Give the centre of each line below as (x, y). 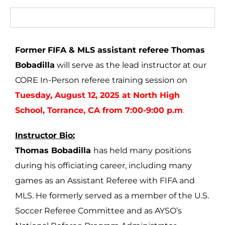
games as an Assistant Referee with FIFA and (105, 181)
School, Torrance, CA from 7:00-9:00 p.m (99, 110)
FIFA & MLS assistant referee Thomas (126, 50)
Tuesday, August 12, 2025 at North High (97, 95)
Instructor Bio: (45, 135)
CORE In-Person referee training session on (101, 80)
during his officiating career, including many (103, 165)
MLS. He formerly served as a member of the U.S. (112, 196)
